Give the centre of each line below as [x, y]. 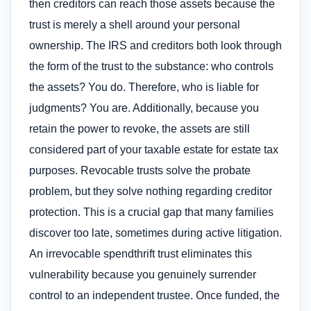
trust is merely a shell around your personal [135, 25]
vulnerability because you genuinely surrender [143, 275]
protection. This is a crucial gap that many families [151, 212]
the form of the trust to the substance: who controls [151, 67]
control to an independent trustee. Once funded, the [154, 296]
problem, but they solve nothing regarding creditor [151, 192]
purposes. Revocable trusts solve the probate [140, 171]
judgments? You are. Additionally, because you [144, 108]
